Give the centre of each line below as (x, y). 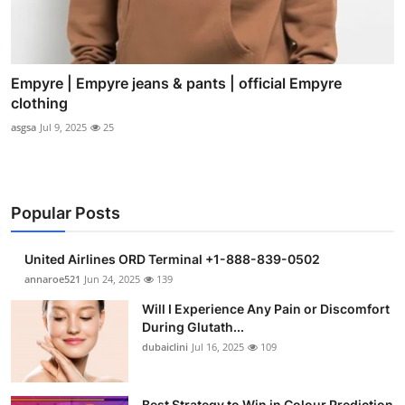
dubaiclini (165, 346)
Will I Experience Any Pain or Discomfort (266, 308)
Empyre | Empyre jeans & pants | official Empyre (176, 83)
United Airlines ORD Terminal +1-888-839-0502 (172, 259)
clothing (39, 103)
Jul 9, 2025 (63, 127)
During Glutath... (193, 326)
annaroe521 (52, 278)
